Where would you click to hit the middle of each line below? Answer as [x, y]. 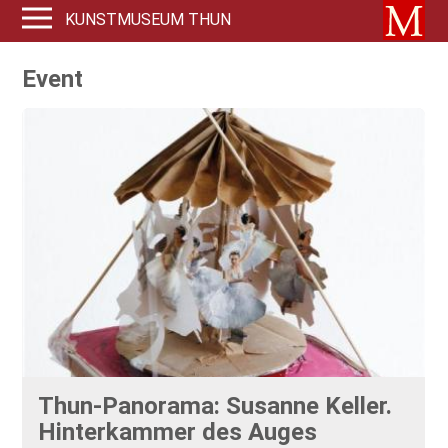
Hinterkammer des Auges [178, 431]
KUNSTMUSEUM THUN [148, 19]
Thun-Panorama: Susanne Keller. [215, 405]
